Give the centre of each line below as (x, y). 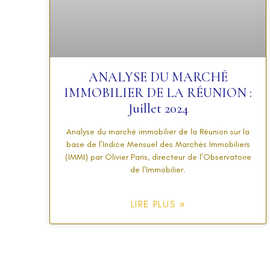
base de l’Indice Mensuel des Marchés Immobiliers (158, 144)
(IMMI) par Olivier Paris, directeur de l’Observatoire (158, 157)
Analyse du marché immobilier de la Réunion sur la (158, 131)
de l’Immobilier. (158, 169)
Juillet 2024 (158, 108)
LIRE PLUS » (158, 204)
